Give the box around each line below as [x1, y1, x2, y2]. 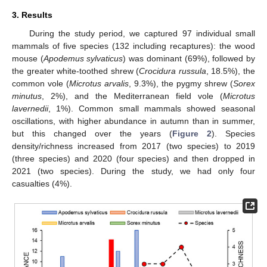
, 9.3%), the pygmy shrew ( [129, 78, 233, 88]
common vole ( [12, 78, 69, 88]
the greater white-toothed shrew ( [12, 66, 139, 76]
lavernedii [12, 103, 48, 113]
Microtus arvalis [69, 78, 129, 88]
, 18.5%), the [206, 66, 256, 76]
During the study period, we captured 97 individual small [29, 28, 255, 38]
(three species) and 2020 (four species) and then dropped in [12, 153, 255, 163]
